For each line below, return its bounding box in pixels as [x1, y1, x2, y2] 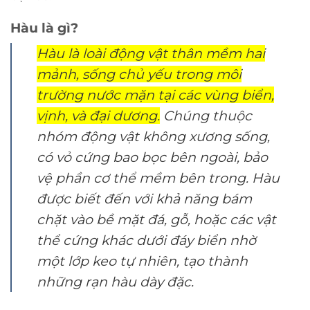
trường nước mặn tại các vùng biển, [37, 86, 274, 103]
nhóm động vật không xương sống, [37, 127, 270, 145]
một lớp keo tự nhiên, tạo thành [37, 252, 248, 269]
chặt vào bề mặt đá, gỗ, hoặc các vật [37, 210, 276, 228]
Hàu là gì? [10, 19, 78, 37]
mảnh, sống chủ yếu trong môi [37, 65, 241, 82]
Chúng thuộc [160, 107, 252, 124]
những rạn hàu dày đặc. [37, 273, 194, 290]
